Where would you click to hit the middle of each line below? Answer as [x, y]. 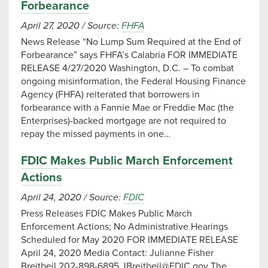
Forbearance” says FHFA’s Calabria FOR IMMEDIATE [129, 55]
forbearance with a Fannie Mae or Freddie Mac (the [127, 108]
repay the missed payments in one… [96, 134]
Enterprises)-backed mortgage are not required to [124, 121]
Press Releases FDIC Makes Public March [106, 214]
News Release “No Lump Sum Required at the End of [131, 42]
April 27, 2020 [51, 26]
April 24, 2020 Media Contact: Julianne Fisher [117, 253]
